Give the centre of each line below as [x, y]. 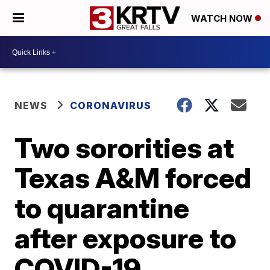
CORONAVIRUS [111, 105]
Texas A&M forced [133, 178]
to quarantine [102, 208]
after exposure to [126, 238]
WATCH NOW [223, 19]
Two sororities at [124, 148]
